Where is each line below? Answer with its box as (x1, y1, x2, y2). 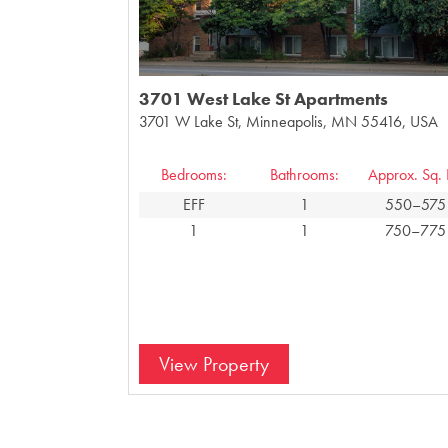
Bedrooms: (160, 163, 227, 185)
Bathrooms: (270, 163, 340, 185)
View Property (158, 350, 269, 377)
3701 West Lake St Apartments (138, 86, 388, 110)
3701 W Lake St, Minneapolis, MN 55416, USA (138, 110, 438, 132)
